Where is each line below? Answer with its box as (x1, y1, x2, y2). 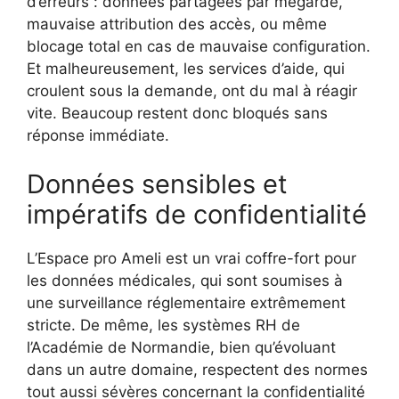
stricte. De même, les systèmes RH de (27, 316, 300, 335)
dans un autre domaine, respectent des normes (27, 361, 368, 379)
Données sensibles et (27, 168, 288, 200)
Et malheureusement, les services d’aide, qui (27, 59, 345, 77)
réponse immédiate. (27, 126, 169, 144)
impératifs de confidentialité (27, 199, 367, 231)
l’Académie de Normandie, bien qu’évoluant (27, 338, 336, 357)
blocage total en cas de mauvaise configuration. (27, 37, 370, 55)
